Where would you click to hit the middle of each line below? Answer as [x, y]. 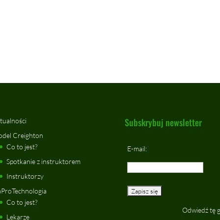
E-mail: [137, 148]
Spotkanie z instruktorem [43, 161]
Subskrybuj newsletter [163, 122]
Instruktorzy [25, 176]
